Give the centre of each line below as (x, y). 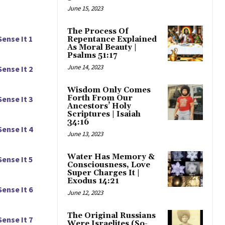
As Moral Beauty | (102, 48)
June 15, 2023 (85, 9)
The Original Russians (111, 216)
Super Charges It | (103, 173)
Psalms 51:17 (92, 56)
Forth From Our (100, 98)
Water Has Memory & (111, 157)
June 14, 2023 (85, 67)
